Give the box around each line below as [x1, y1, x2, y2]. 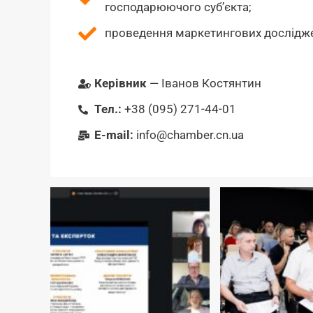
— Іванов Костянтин [146, 76, 261, 91]
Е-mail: [94, 128, 133, 143]
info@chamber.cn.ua [133, 128, 244, 143]
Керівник [94, 76, 147, 91]
